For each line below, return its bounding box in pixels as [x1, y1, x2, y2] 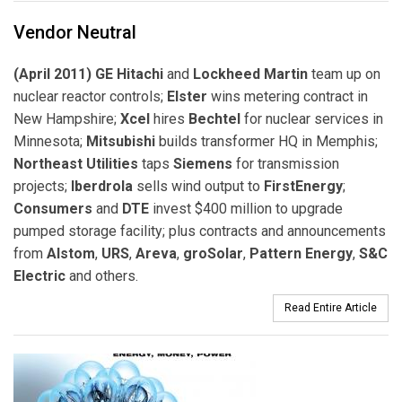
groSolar [183, 244, 243, 262]
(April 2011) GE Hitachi [13, 65, 163, 83]
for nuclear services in [240, 109, 383, 127]
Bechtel [188, 109, 240, 127]
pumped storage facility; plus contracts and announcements [13, 222, 386, 240]
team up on [308, 65, 380, 83]
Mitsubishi [86, 132, 155, 150]
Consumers [13, 199, 92, 217]
